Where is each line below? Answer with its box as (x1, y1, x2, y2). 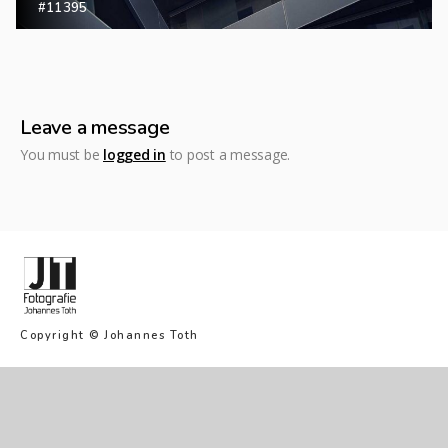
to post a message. (165, 144, 290, 164)
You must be (20, 144, 103, 164)
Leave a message (20, 113, 170, 141)
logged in (103, 144, 166, 164)
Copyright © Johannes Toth (20, 327, 199, 343)
